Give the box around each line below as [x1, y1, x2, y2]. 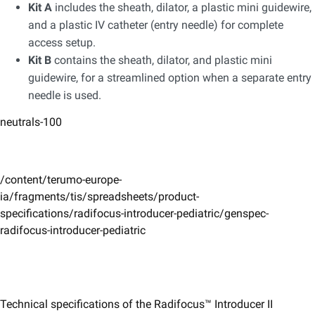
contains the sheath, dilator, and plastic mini [51, 53, 272, 67]
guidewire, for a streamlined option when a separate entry [28, 70, 311, 84]
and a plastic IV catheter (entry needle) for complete [28, 18, 283, 32]
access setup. [28, 35, 96, 49]
